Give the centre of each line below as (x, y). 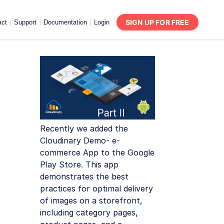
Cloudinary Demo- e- (80, 140)
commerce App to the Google (97, 152)
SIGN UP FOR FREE (157, 22)
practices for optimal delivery (96, 188)
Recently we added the (84, 128)
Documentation (65, 22)
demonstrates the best (84, 176)
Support (25, 22)
